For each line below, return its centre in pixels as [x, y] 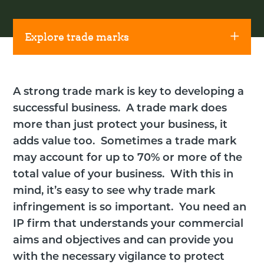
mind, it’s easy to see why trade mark [114, 191]
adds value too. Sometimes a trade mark [125, 141]
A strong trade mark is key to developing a [129, 92]
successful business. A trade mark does [120, 108]
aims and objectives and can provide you [123, 240]
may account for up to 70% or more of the [128, 158]
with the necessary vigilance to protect [119, 257]
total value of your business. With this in [123, 174]
